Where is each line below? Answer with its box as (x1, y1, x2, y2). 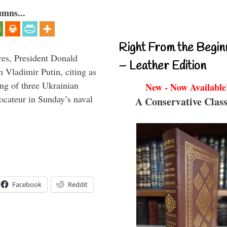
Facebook (12, 179, 42, 189)
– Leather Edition (119, 58, 206, 74)
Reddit (68, 179, 88, 189)
